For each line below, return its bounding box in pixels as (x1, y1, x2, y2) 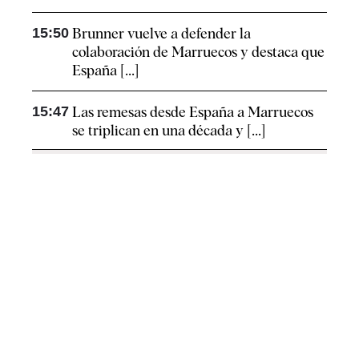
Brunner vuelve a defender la (72, 24, 251, 42)
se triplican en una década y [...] (72, 121, 265, 139)
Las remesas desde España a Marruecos (72, 103, 313, 120)
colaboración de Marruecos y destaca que (72, 42, 325, 60)
